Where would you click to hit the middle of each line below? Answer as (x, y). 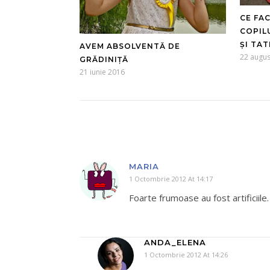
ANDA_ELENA (175, 243)
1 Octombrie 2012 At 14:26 (186, 255)
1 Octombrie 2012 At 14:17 (171, 179)
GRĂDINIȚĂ (104, 60)
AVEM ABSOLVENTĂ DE (130, 46)
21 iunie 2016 (102, 72)
